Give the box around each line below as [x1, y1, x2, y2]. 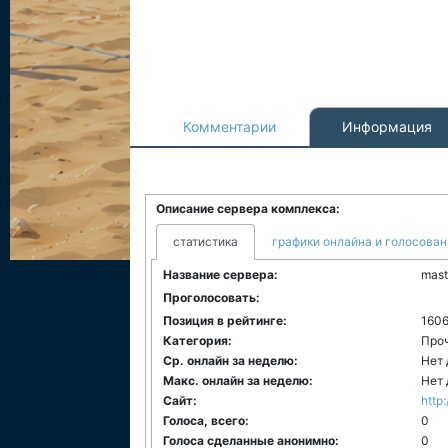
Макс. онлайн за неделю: [163, 373, 313, 388]
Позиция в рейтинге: [163, 313, 287, 328]
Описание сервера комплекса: [156, 201, 340, 216]
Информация [342, 118, 432, 135]
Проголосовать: [163, 290, 260, 305]
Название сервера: [163, 267, 278, 282]
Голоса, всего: [163, 413, 249, 428]
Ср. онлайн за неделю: [163, 353, 298, 368]
